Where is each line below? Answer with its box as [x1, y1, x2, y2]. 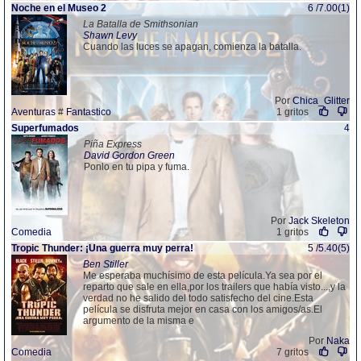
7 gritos [276, 346, 309, 358]
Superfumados [11, 122, 79, 134]
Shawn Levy [83, 30, 137, 41]
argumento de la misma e [83, 315, 194, 326]
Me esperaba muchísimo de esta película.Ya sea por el [83, 270, 322, 281]
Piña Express [84, 139, 142, 150]
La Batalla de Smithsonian [83, 19, 198, 30]
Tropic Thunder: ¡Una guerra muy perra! [11, 243, 193, 254]
